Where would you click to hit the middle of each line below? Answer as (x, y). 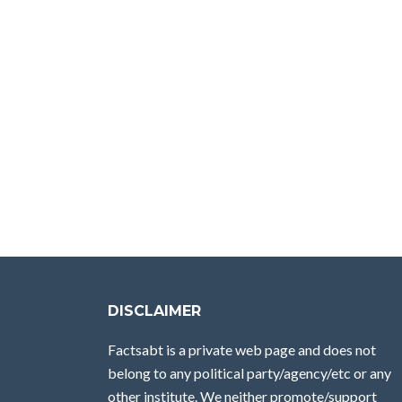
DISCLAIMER (154, 311)
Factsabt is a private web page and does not (242, 350)
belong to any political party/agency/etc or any (249, 373)
